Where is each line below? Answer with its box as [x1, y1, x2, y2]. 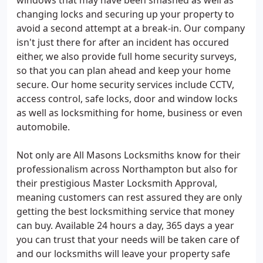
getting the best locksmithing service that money [16, 205, 234, 218]
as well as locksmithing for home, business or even [16, 106, 242, 119]
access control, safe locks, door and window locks [16, 92, 238, 105]
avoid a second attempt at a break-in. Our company [16, 22, 245, 35]
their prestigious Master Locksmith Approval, [16, 177, 217, 190]
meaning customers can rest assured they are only [16, 191, 242, 204]
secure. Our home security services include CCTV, [16, 78, 234, 91]
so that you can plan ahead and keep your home [16, 64, 231, 77]
